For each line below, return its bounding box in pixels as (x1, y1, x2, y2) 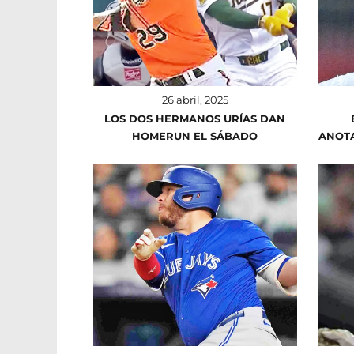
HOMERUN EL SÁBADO (132, 130, 258, 143)
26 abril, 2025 (161, 93, 228, 107)
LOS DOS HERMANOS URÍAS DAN (104, 112, 286, 126)
